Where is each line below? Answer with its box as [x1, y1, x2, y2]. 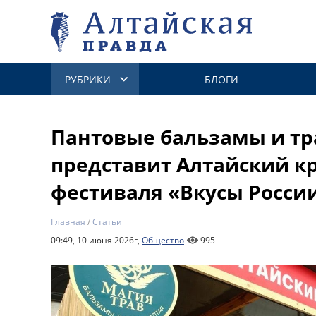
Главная [51, 216, 85, 228]
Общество [142, 234, 184, 246]
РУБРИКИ [65, 73, 111, 86]
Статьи [92, 216, 122, 228]
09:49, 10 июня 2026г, [51, 234, 142, 246]
